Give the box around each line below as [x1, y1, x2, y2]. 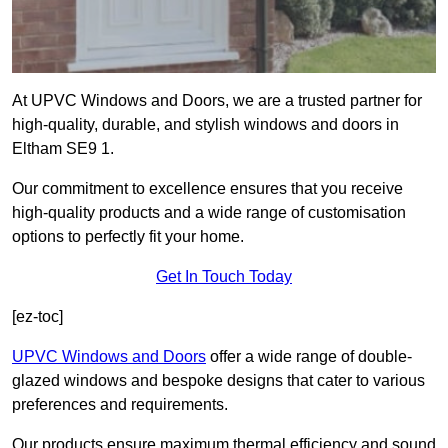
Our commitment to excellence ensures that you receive [12, 180, 403, 198]
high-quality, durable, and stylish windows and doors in [12, 116, 399, 134]
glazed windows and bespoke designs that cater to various [12, 372, 425, 390]
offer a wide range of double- [206, 348, 412, 366]
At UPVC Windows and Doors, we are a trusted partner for [12, 92, 422, 110]
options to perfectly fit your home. [12, 228, 244, 246]
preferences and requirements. [12, 396, 228, 414]
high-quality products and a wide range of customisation [12, 204, 406, 222]
